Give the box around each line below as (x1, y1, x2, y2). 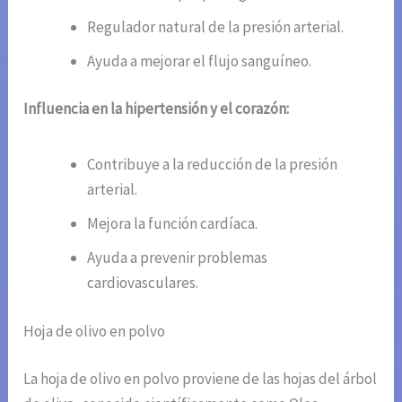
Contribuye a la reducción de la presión (87, 154, 338, 175)
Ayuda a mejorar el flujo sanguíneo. (87, 50, 312, 71)
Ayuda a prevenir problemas (87, 248, 268, 268)
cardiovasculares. (87, 273, 199, 293)
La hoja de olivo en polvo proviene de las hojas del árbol (23, 369, 378, 389)
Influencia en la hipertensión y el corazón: (23, 99, 290, 119)
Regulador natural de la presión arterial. (87, 16, 345, 37)
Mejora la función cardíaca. (87, 214, 258, 234)
